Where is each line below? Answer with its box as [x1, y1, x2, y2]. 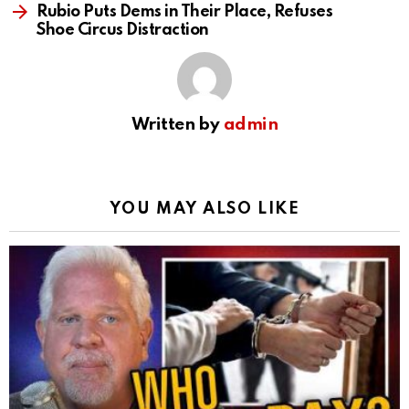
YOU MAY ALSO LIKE [109, 201, 300, 218]
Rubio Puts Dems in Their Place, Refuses [37, 4, 333, 21]
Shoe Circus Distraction [37, 22, 209, 39]
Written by [131, 116, 224, 134]
